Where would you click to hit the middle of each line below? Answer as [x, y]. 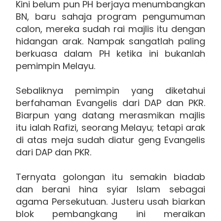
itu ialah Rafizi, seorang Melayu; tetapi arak [110, 127]
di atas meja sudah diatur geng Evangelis [110, 140]
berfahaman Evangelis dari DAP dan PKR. [110, 103]
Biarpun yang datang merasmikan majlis [110, 115]
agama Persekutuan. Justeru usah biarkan [110, 201]
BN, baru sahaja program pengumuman [110, 16]
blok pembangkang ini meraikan [110, 214]
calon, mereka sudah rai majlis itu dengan [110, 29]
